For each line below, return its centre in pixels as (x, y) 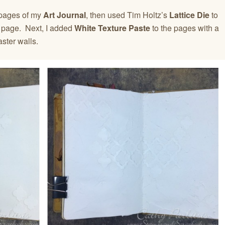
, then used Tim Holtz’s (128, 15)
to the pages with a (185, 28)
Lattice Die (189, 15)
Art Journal (64, 15)
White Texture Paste (112, 28)
